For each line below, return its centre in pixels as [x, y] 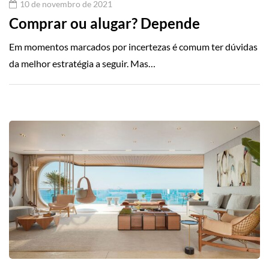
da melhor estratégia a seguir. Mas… [82, 64]
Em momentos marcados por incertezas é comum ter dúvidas [133, 47]
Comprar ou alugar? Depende [104, 23]
